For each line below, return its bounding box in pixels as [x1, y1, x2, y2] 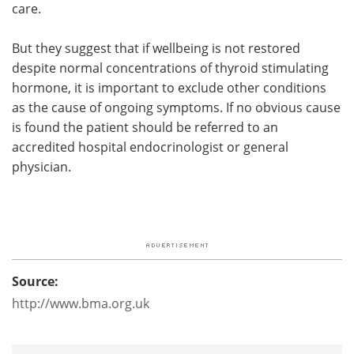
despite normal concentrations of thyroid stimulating [12, 58, 329, 76]
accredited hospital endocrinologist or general [12, 137, 288, 155]
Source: [12, 272, 58, 290]
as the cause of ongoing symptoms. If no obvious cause [12, 98, 341, 115]
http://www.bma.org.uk [12, 294, 149, 311]
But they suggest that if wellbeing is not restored [12, 39, 300, 56]
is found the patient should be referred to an [12, 118, 278, 135]
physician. [12, 157, 71, 175]
